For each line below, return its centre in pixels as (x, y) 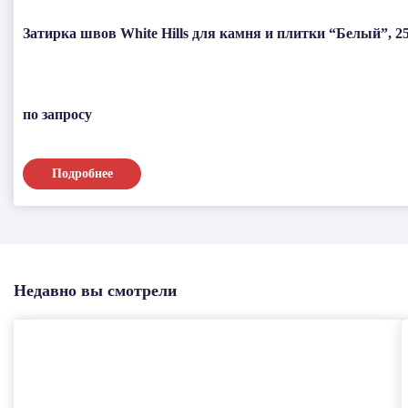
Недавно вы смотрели (95, 291)
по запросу (57, 114)
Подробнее (82, 173)
